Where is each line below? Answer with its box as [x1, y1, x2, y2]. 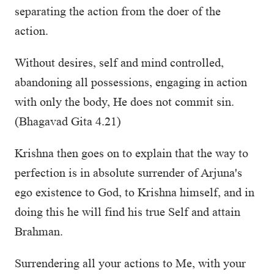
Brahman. [15, 224, 63, 238]
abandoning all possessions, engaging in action [15, 75, 247, 89]
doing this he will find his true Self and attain [15, 205, 240, 218]
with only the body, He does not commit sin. [15, 95, 234, 108]
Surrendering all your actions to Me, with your [15, 256, 246, 270]
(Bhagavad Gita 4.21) [15, 114, 121, 128]
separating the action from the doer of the [15, 4, 221, 18]
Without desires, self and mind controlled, [15, 56, 224, 69]
